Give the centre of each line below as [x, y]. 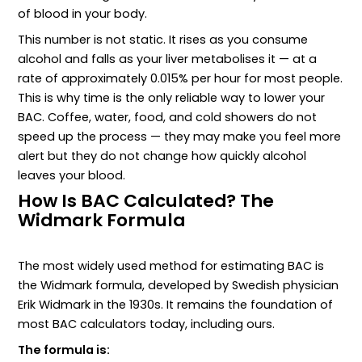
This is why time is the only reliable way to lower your [172, 98]
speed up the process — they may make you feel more [180, 137]
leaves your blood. [72, 176]
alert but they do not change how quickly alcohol [162, 156]
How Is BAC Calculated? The [146, 200]
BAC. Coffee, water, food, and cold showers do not [168, 118]
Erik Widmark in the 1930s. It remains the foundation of [176, 305]
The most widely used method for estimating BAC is [171, 266]
